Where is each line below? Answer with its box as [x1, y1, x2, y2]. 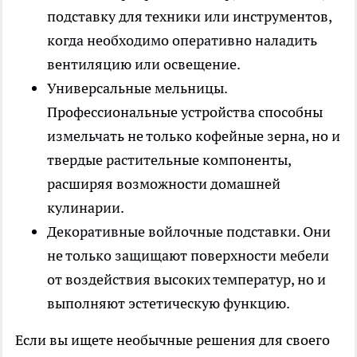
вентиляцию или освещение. [47, 55, 241, 74]
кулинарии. [47, 198, 124, 218]
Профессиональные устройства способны [47, 103, 323, 122]
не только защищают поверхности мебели [47, 246, 329, 265]
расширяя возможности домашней [47, 175, 280, 194]
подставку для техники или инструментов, [47, 7, 331, 26]
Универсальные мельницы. [47, 79, 227, 98]
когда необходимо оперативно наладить [47, 31, 317, 50]
